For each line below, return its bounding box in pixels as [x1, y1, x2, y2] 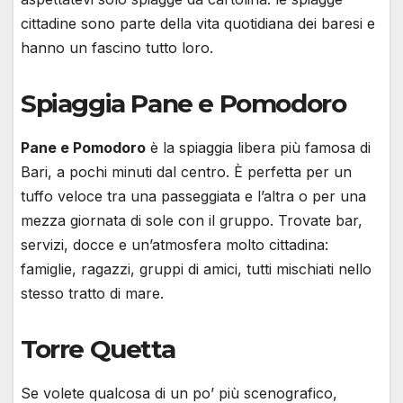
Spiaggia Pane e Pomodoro [21, 88, 346, 120]
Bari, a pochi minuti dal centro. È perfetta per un [21, 163, 352, 182]
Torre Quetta [21, 334, 175, 365]
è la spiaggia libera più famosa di [146, 139, 371, 157]
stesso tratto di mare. [21, 284, 164, 303]
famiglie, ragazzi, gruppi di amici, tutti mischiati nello [21, 260, 372, 279]
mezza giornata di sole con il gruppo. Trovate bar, [21, 211, 363, 230]
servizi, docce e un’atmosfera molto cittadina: [21, 236, 328, 255]
